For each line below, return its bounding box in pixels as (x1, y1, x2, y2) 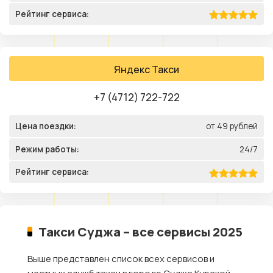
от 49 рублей (206, 121, 258, 132)
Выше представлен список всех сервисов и (27, 252, 214, 265)
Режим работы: (15, 143, 79, 155)
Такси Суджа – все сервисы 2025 (38, 222, 243, 240)
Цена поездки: (15, 121, 76, 132)
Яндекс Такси (113, 63, 179, 77)
